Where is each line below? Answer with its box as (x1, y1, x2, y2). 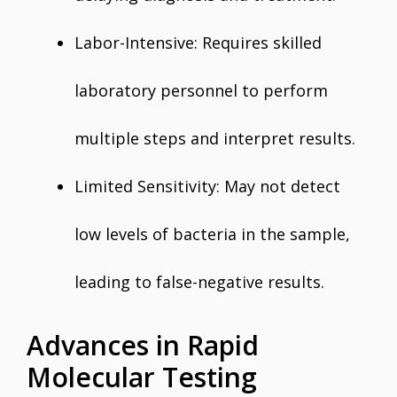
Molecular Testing (27, 359, 257, 395)
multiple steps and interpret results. (74, 128, 355, 149)
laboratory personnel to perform (74, 80, 328, 101)
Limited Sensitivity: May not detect (74, 175, 340, 197)
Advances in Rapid (27, 327, 259, 363)
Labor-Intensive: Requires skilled (74, 32, 322, 53)
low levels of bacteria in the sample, (74, 223, 350, 245)
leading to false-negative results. (74, 271, 324, 292)
